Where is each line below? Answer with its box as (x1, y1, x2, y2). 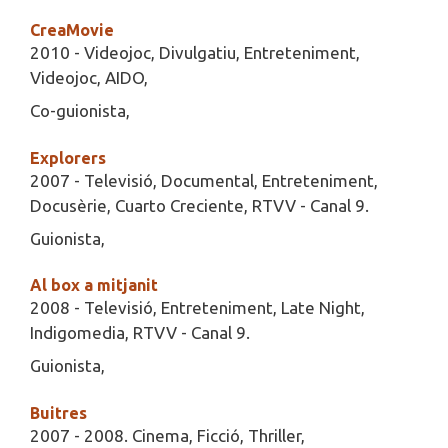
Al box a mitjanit (30, 276, 158, 295)
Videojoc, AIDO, (30, 68, 148, 88)
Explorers (30, 148, 106, 167)
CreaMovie (30, 21, 114, 40)
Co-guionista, (30, 101, 130, 121)
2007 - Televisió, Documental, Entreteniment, (30, 170, 378, 190)
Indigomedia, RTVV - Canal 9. (30, 323, 250, 343)
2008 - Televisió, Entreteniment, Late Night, (30, 298, 365, 318)
